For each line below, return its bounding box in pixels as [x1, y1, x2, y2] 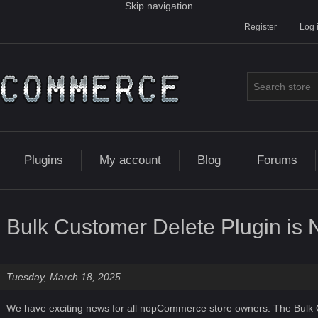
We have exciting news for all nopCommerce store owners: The [6, 302, 294, 314]
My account [99, 153, 161, 167]
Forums [256, 153, 297, 167]
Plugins [23, 153, 63, 167]
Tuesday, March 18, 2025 [6, 271, 121, 283]
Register [244, 22, 277, 32]
